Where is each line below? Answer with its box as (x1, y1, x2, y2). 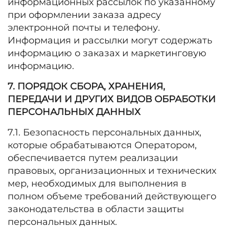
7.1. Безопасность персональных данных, (8, 127, 201, 138)
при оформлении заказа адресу (8, 9, 161, 20)
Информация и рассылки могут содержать (8, 35, 212, 46)
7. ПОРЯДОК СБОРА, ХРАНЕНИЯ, (8, 81, 165, 92)
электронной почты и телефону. (8, 22, 160, 33)
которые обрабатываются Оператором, (8, 140, 197, 151)
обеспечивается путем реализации (8, 152, 178, 164)
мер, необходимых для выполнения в (8, 178, 187, 189)
